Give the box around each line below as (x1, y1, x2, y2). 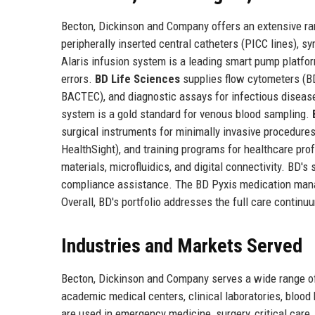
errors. (61, 71, 95, 86)
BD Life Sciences (95, 71, 180, 86)
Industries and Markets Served (61, 233, 302, 257)
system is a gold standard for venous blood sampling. (61, 106, 312, 121)
